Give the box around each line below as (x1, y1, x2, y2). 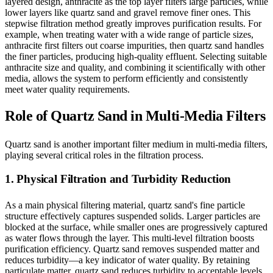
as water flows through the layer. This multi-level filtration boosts (5, 232, 254, 243)
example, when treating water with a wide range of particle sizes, (5, 29, 253, 40)
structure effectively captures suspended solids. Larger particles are (5, 210, 260, 221)
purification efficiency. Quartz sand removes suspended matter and (5, 243, 260, 254)
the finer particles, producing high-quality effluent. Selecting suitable (5, 51, 267, 62)
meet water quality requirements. (5, 83, 130, 94)
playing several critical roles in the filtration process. (5, 149, 204, 160)
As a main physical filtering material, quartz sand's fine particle (5, 199, 245, 210)
